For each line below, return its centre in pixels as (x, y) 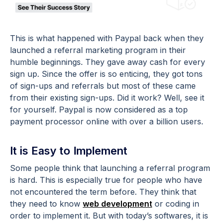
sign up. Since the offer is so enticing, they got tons (106, 74)
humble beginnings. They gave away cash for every (108, 62)
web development (117, 203)
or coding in (176, 203)
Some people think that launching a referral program (110, 168)
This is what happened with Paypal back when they (107, 38)
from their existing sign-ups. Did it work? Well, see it (107, 97)
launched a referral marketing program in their (98, 50)
